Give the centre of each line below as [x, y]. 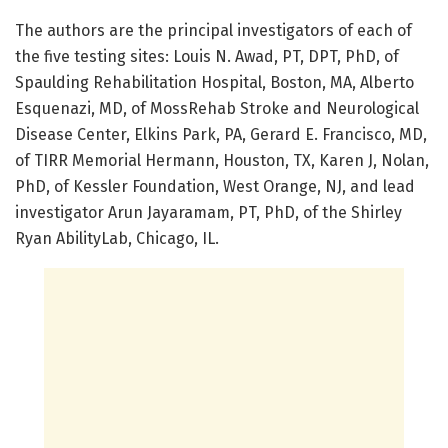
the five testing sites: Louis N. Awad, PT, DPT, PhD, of [207, 56]
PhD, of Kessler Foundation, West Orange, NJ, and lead [215, 186]
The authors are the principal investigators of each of [213, 30]
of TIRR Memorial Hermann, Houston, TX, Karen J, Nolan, [222, 160]
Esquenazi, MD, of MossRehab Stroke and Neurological [217, 108]
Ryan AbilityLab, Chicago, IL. [117, 238]
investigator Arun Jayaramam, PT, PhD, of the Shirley [208, 212]
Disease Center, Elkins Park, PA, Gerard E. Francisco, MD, [221, 134]
